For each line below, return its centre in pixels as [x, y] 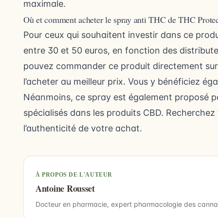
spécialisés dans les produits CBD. [95, 113]
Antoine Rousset [65, 188]
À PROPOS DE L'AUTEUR [74, 175]
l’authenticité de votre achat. [83, 128]
